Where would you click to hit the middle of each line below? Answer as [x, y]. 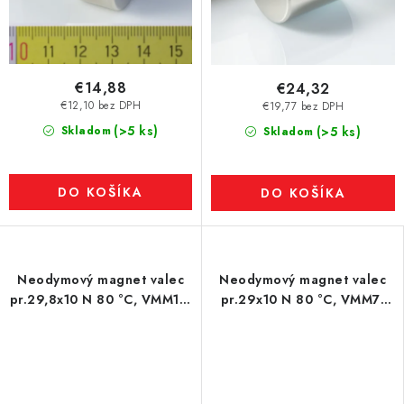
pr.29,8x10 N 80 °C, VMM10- [101, 299]
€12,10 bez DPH [101, 106]
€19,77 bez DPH [303, 107]
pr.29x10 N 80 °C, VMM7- [303, 299]
